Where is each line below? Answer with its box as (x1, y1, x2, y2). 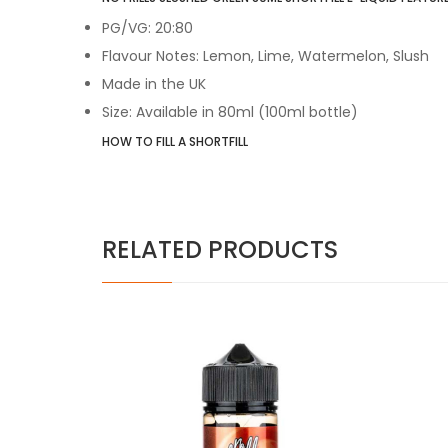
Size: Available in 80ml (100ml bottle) (102, 101, 358, 122)
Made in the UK (102, 73, 206, 94)
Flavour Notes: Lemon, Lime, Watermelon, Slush (102, 45, 429, 66)
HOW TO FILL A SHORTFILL (102, 132, 248, 150)
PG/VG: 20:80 (102, 17, 193, 38)
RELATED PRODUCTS (102, 232, 338, 266)
